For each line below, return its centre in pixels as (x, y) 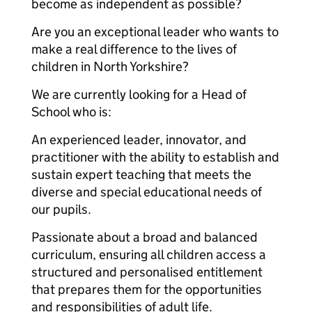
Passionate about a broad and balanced (145, 237)
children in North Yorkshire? (110, 67)
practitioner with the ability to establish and (155, 157)
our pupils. (61, 209)
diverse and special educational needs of (147, 192)
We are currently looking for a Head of (139, 94)
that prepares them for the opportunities (147, 289)
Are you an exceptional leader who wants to (155, 32)
